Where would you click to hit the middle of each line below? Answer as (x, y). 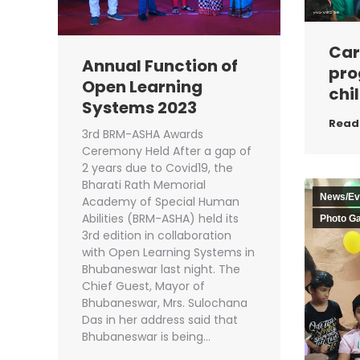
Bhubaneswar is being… (146, 337)
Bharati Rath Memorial (144, 185)
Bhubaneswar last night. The (161, 270)
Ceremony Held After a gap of (167, 151)
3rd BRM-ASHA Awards (143, 135)
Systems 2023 (139, 108)
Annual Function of (160, 66)
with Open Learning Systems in (168, 253)
